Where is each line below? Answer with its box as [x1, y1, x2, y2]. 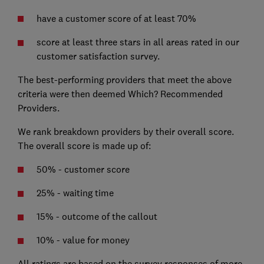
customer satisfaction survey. [36, 49, 160, 62]
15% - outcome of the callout [36, 210, 157, 222]
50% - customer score [36, 163, 130, 175]
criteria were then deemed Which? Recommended [17, 87, 223, 100]
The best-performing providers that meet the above [17, 73, 232, 85]
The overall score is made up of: [17, 139, 151, 151]
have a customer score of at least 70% [36, 12, 199, 24]
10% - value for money [36, 233, 130, 246]
